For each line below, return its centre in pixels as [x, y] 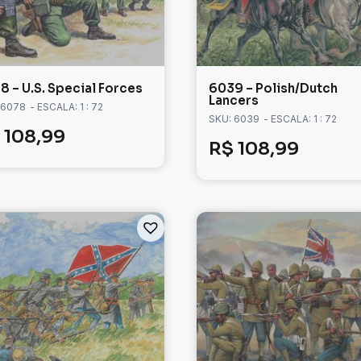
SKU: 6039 [234, 119]
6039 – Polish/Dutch [273, 89]
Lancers [234, 101]
